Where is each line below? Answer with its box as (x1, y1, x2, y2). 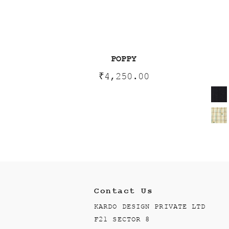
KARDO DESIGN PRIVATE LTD (94, 202, 206, 211)
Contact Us (94, 187, 153, 196)
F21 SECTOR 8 (94, 215, 150, 224)
